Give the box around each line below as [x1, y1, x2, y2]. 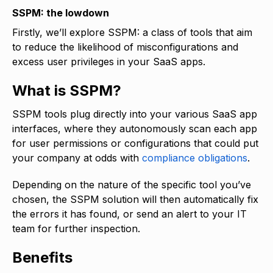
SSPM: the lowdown [12, 6, 112, 19]
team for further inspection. [12, 222, 143, 235]
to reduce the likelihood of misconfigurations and [12, 40, 238, 53]
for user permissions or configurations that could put [12, 136, 258, 149]
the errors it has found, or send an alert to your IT [12, 207, 247, 220]
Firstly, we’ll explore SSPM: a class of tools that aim [12, 26, 252, 38]
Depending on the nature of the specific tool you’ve [12, 178, 251, 191]
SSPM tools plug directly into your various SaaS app [12, 107, 257, 120]
